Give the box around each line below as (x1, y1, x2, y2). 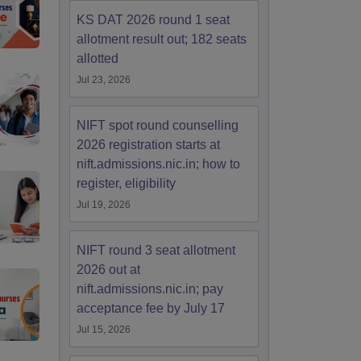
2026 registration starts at (77, 138, 220, 151)
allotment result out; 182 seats (77, 32, 247, 46)
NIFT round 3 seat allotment (77, 243, 235, 257)
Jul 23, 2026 (77, 74, 131, 85)
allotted (77, 52, 118, 65)
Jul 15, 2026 (77, 324, 131, 335)
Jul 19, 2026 (77, 199, 131, 210)
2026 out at (77, 263, 140, 276)
